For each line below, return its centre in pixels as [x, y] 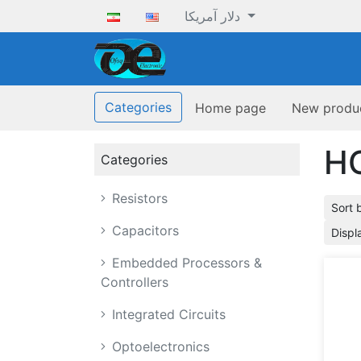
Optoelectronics [159, 346]
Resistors [138, 198]
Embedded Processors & [185, 263]
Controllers [135, 282]
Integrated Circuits [167, 314]
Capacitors [143, 230]
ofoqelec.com [210, 48]
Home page [230, 108]
